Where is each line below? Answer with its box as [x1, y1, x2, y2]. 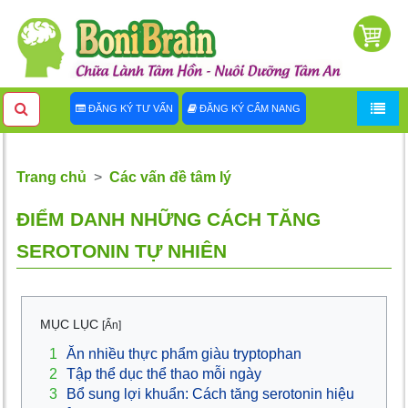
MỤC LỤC [40, 317, 102, 332]
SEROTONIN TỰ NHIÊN [16, 240, 227, 263]
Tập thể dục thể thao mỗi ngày [66, 366, 261, 382]
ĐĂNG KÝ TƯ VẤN [85, 103, 173, 115]
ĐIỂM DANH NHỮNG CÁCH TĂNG [16, 209, 321, 231]
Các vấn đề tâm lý [109, 169, 231, 186]
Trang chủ [16, 169, 87, 186]
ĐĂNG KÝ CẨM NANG [196, 103, 301, 115]
